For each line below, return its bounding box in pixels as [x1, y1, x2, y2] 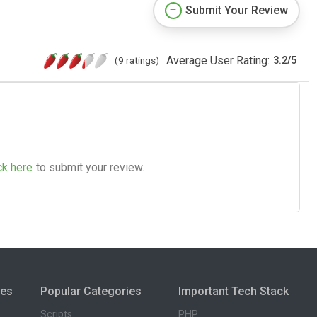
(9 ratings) [115, 54, 159, 66]
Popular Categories [40, 284, 142, 298]
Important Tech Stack [178, 284, 289, 298]
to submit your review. [36, 160, 144, 174]
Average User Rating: [166, 53, 270, 67]
